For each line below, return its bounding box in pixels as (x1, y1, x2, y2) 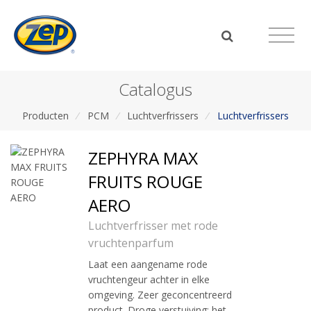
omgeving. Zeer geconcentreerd (88, 288, 232, 302)
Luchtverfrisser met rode (88, 218, 218, 234)
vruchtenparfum (88, 235, 174, 251)
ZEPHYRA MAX (88, 146, 198, 170)
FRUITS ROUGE (88, 170, 203, 194)
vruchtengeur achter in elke (88, 273, 210, 287)
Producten (22, 108, 69, 122)
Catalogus (119, 77, 192, 101)
